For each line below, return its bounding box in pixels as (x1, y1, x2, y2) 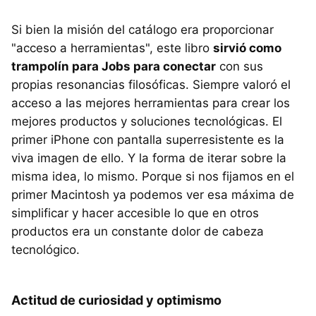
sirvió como (213, 41, 281, 56)
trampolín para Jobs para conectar (11, 59, 216, 74)
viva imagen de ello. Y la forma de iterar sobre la (11, 151, 286, 166)
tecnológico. (11, 243, 80, 257)
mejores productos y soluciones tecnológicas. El (11, 114, 282, 129)
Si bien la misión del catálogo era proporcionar (11, 23, 274, 37)
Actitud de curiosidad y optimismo (11, 293, 221, 308)
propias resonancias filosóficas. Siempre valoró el (11, 78, 291, 92)
